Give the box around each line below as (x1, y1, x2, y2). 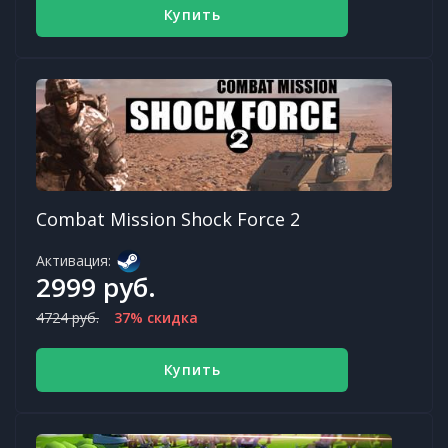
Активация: (36, 250, 111, 270)
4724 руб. (36, 307, 99, 327)
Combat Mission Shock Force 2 (36, 206, 300, 231)
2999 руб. (36, 268, 156, 305)
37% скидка (114, 307, 198, 327)
